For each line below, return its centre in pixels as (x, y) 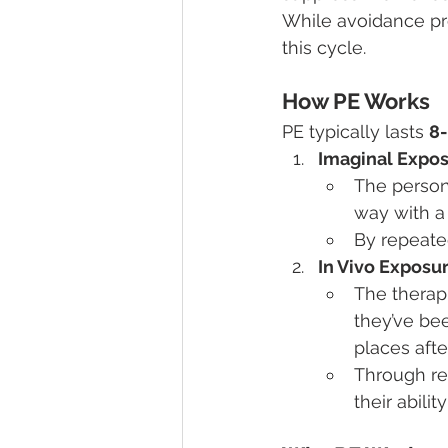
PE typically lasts (355, 132)
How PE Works (356, 101)
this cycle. (324, 48)
